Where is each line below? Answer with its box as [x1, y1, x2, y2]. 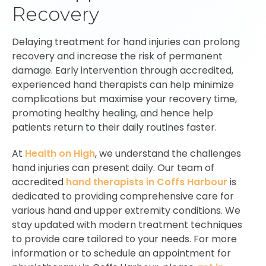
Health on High [25, 147, 95, 160]
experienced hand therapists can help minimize [12, 78, 234, 91]
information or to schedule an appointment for [12, 246, 231, 260]
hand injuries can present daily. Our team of [12, 161, 214, 175]
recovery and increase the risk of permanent [12, 49, 223, 63]
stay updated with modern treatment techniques [12, 218, 242, 232]
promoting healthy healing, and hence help [12, 106, 213, 120]
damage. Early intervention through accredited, [12, 64, 233, 77]
